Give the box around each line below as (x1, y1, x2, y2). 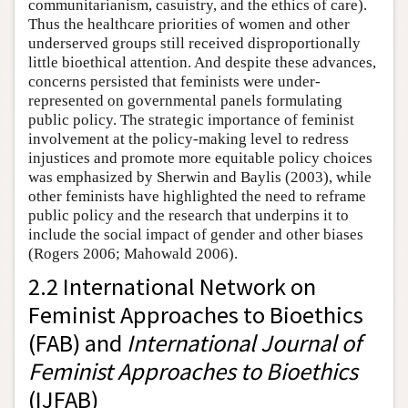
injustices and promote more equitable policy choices (28, 148, 372, 167)
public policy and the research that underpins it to (28, 206, 349, 224)
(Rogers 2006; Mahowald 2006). (28, 244, 238, 262)
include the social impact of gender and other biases (28, 225, 363, 243)
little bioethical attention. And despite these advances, (28, 53, 376, 71)
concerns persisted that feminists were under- (28, 72, 321, 90)
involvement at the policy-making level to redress (28, 129, 349, 148)
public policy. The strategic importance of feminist (28, 110, 354, 128)
